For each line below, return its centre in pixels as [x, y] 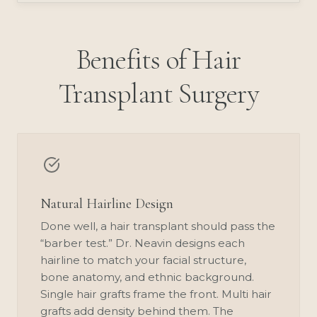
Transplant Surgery [158, 93]
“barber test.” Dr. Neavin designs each [143, 243]
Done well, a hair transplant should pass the [158, 226]
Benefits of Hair [158, 59]
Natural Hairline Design [107, 203]
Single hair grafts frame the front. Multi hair [156, 294]
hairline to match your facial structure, [143, 260]
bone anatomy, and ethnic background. [147, 277]
